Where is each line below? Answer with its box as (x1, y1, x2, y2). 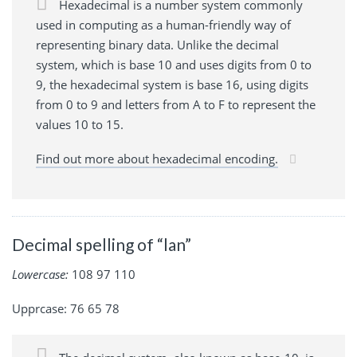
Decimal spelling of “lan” (12, 233, 191, 254)
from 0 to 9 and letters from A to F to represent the (36, 96, 316, 112)
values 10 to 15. (36, 116, 124, 132)
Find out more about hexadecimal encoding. (36, 150, 278, 167)
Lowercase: (12, 266, 69, 283)
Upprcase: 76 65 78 (12, 300, 120, 317)
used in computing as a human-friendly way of (36, 16, 291, 33)
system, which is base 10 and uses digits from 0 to (36, 56, 312, 73)
